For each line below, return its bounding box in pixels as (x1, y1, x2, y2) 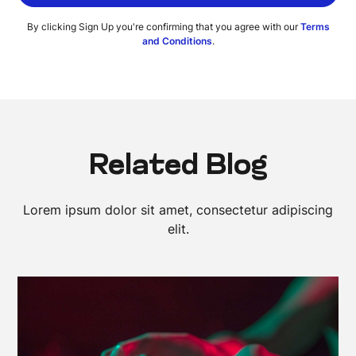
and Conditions (141, 34, 212, 47)
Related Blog (88, 152, 268, 181)
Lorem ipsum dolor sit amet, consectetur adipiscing (23, 201, 333, 218)
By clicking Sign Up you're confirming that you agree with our (26, 20, 300, 33)
